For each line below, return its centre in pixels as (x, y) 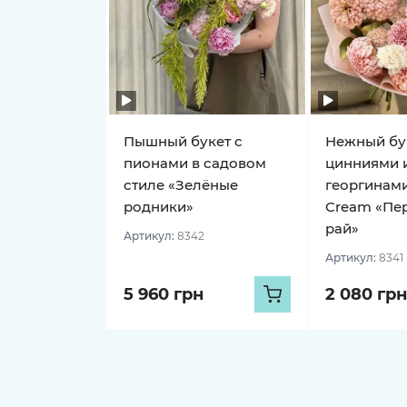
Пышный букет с (183, 141)
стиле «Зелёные (181, 185)
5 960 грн (164, 294)
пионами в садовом (195, 163)
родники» (159, 207)
